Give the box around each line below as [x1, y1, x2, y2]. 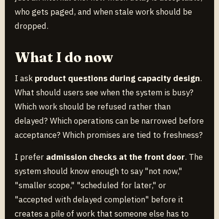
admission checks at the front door [46, 151, 185, 162]
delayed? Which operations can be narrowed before [15, 115, 204, 126]
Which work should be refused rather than [15, 101, 171, 112]
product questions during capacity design [35, 72, 200, 84]
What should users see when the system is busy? [15, 87, 194, 98]
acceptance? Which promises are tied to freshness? [15, 129, 203, 140]
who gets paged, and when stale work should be [15, 6, 192, 17]
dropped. [15, 20, 48, 31]
